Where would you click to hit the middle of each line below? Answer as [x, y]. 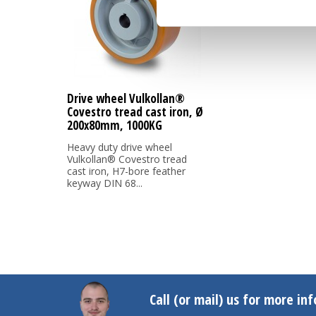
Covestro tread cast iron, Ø [135, 112]
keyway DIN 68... [105, 183]
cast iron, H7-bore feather [126, 171]
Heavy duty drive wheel [120, 147]
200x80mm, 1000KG [115, 125]
